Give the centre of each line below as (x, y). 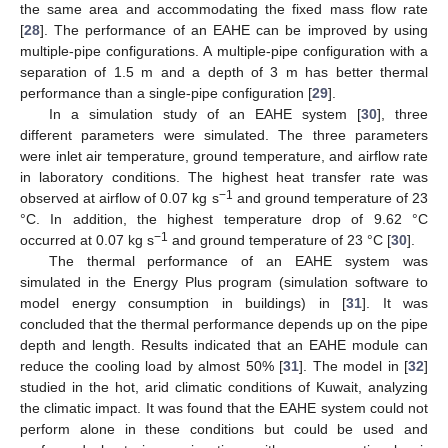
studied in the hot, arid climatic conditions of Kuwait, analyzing (224, 386)
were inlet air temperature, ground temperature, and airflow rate (224, 155)
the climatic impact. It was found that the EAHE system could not (224, 407)
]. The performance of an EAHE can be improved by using (234, 29)
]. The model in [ (354, 365)
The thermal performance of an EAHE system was (238, 260)
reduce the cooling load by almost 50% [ (152, 365)
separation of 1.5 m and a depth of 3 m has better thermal (224, 71)
